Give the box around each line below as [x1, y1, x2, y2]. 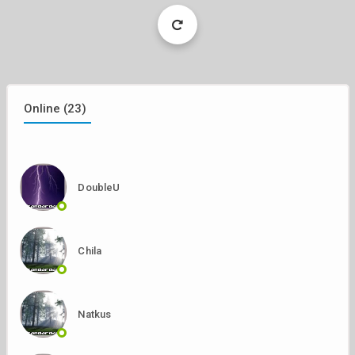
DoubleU [78, 181, 120, 193]
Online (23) [23, 101, 87, 116]
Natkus [78, 307, 112, 320]
